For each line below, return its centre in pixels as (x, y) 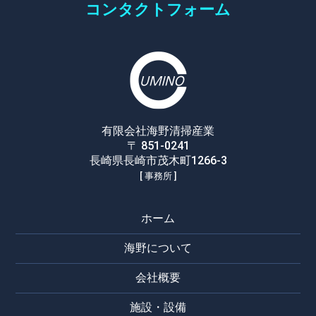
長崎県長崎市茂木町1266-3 (158, 160)
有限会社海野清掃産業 (158, 130)
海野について (158, 248)
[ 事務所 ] (158, 176)
